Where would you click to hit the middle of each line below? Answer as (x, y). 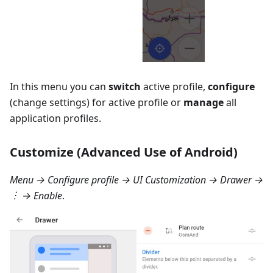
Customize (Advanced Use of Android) (124, 152)
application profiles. (55, 119)
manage (204, 103)
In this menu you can (59, 87)
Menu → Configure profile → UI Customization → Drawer (131, 180)
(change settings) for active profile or (97, 103)
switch (125, 87)
